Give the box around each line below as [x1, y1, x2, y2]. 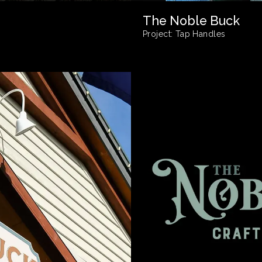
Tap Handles [173, 29, 226, 39]
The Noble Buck [143, 13, 240, 28]
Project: [143, 29, 173, 39]
